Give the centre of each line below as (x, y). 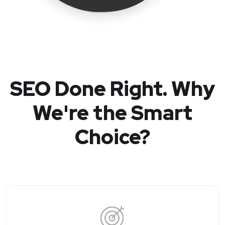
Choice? (113, 137)
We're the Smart (113, 113)
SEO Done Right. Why (113, 88)
